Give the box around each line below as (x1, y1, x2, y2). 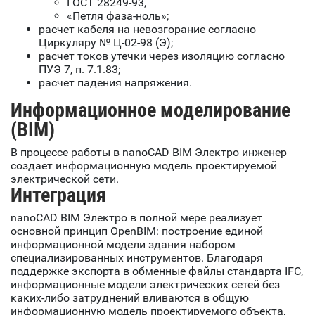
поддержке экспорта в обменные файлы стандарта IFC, (11, 264, 303, 278)
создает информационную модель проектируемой (11, 159, 277, 173)
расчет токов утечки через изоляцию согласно (39, 49, 285, 63)
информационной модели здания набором (11, 238, 236, 252)
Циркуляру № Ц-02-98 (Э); (39, 36, 173, 50)
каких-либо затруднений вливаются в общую (11, 291, 249, 305)
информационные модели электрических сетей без (11, 278, 280, 292)
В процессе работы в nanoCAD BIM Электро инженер (11, 146, 287, 160)
